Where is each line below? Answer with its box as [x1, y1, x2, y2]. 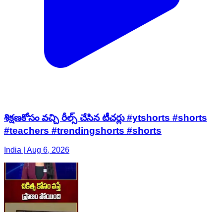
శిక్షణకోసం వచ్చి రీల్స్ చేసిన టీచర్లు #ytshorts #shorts [4, 112, 207, 123]
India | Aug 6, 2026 [4, 146, 69, 154]
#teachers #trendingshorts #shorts [4, 125, 162, 136]
